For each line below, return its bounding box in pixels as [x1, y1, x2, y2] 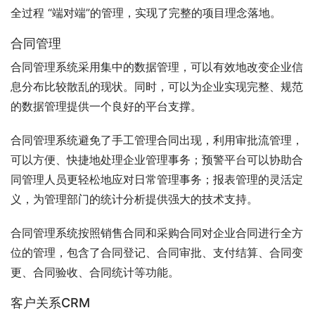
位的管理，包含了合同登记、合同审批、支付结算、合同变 [11, 245, 303, 260]
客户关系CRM [11, 295, 90, 311]
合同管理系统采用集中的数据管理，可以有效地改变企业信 [11, 60, 303, 75]
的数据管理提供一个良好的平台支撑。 [11, 99, 202, 114]
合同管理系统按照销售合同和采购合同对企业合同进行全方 [11, 226, 303, 240]
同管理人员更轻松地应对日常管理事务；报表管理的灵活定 [11, 172, 303, 187]
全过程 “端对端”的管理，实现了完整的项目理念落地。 [11, 6, 281, 20]
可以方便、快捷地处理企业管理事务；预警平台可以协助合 [11, 153, 303, 167]
